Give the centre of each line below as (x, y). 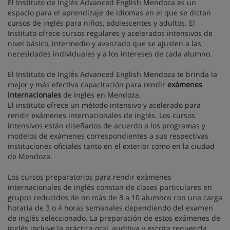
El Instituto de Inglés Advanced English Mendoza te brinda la (112, 74)
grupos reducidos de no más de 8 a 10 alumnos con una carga (115, 197)
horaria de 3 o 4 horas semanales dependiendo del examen (110, 208)
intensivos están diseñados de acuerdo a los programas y (107, 126)
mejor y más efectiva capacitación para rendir (88, 84)
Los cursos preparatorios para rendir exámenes (90, 177)
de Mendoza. (30, 156)
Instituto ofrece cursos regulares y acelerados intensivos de (110, 33)
